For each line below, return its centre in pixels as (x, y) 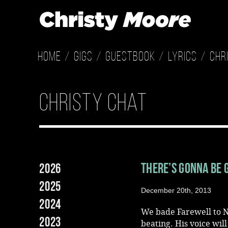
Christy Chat (93, 104)
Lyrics (182, 57)
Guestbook (130, 57)
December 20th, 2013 (176, 190)
